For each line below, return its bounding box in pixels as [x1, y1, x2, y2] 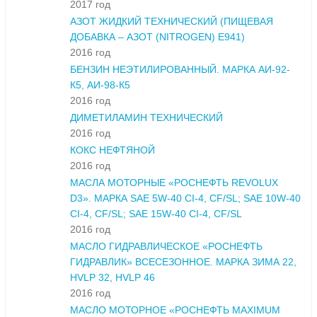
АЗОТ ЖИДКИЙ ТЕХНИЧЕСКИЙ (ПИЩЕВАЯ [70, 16, 273, 28]
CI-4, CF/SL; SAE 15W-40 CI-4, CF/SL [70, 208, 242, 220]
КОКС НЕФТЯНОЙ [70, 144, 155, 156]
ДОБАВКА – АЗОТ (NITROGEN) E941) [70, 31, 245, 43]
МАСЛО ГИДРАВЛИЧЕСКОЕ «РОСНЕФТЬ [70, 241, 263, 253]
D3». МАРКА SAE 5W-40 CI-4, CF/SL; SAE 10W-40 [70, 192, 301, 204]
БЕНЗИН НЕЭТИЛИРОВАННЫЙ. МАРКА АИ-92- [70, 64, 290, 76]
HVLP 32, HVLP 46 [70, 272, 155, 284]
